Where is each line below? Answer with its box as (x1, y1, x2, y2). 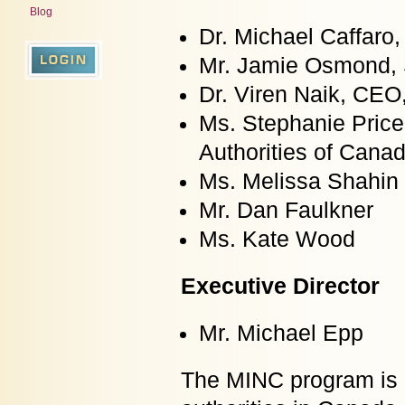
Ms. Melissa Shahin (199, 169, 399, 193)
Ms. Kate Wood (199, 227, 355, 251)
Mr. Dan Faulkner (199, 198, 373, 222)
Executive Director (181, 274, 380, 298)
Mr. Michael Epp (199, 321, 363, 345)
